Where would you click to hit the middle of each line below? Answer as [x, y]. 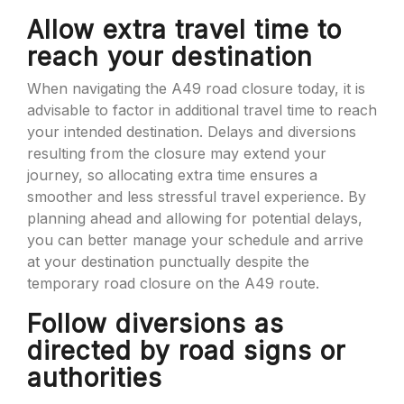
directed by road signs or [186, 351]
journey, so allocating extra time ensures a [172, 175]
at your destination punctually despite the [168, 262]
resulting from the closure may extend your [177, 153]
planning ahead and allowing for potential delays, [195, 218]
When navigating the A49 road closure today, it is [196, 88]
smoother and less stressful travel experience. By [197, 197]
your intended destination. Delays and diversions [192, 132]
